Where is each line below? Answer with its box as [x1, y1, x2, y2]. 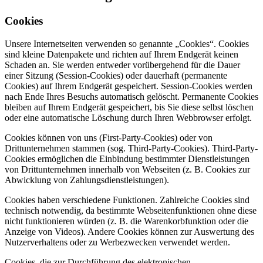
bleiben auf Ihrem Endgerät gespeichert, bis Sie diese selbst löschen [5, 102, 254, 112]
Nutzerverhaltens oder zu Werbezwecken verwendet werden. [5, 237, 230, 247]
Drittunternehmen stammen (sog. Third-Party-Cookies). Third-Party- [5, 143, 258, 153]
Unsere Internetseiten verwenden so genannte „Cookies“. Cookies [5, 38, 249, 49]
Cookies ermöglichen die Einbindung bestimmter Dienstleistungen [5, 153, 249, 164]
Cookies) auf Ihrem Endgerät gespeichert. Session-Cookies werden [5, 80, 252, 91]
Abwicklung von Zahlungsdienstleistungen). [5, 174, 169, 185]
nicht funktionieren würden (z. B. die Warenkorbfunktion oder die [5, 215, 248, 226]
